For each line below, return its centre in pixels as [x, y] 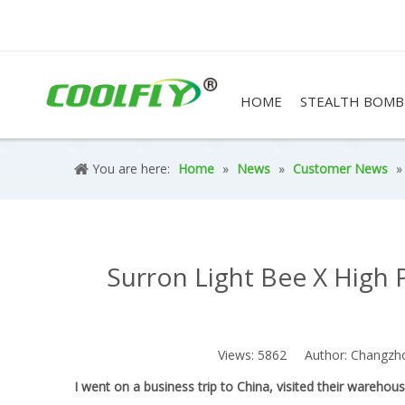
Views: [237, 355]
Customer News [340, 169]
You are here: [131, 169]
